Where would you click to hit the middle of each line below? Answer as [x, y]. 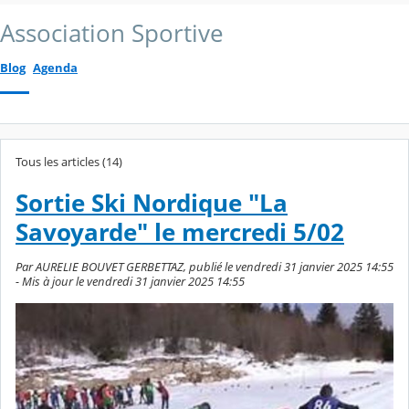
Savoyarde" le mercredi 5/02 [180, 232]
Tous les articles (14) [69, 161]
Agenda [55, 67]
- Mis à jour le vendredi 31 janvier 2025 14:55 [130, 281]
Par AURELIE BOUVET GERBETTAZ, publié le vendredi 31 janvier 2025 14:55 [204, 266]
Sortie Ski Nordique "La [152, 203]
